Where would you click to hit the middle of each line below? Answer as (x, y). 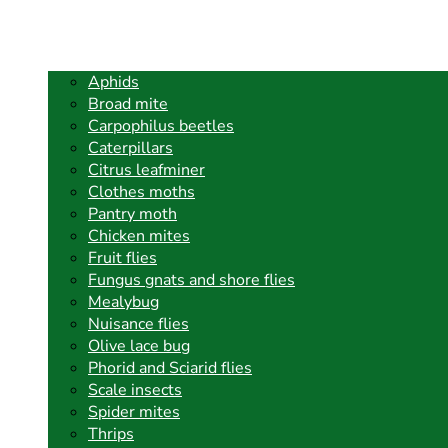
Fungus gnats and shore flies (191, 280)
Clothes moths (141, 192)
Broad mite (128, 104)
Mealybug (123, 302)
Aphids (113, 82)
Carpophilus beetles (161, 126)
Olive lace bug (139, 346)
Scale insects (135, 390)
